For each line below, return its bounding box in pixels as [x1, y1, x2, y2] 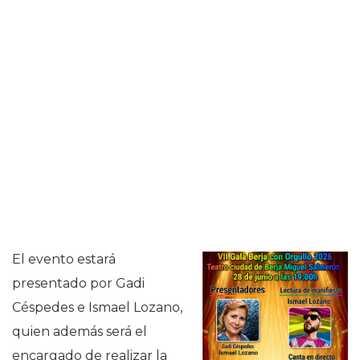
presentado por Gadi [12, 276, 145, 291]
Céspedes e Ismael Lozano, [12, 300, 182, 315]
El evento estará [12, 252, 116, 267]
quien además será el [12, 324, 147, 339]
